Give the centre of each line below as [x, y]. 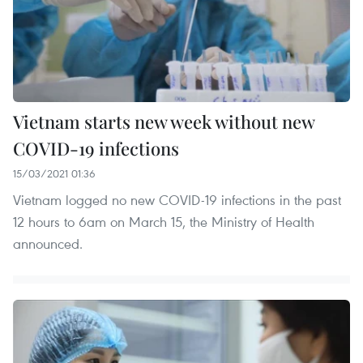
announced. [48, 244]
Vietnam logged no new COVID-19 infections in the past [177, 200]
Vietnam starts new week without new [164, 122]
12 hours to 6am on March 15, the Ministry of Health [164, 222]
